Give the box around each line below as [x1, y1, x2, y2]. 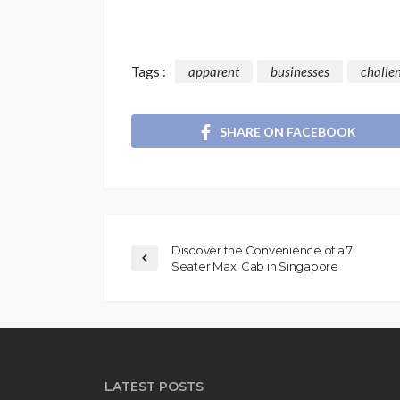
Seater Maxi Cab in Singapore [171, 258, 338, 273]
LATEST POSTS [104, 378, 204, 395]
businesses [271, 63, 329, 80]
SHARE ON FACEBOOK [220, 123, 356, 139]
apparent [188, 63, 239, 80]
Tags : [131, 63, 166, 80]
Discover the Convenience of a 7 [171, 242, 353, 257]
